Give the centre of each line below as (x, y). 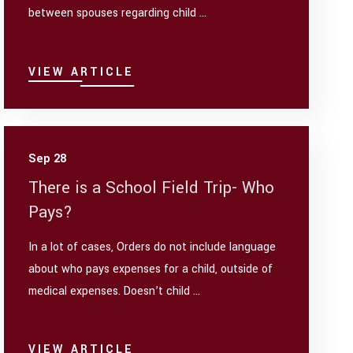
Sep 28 (48, 158)
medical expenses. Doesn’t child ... (115, 292)
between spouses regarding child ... (118, 13)
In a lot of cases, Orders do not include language (152, 247)
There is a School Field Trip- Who (152, 188)
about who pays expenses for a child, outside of (151, 269)
